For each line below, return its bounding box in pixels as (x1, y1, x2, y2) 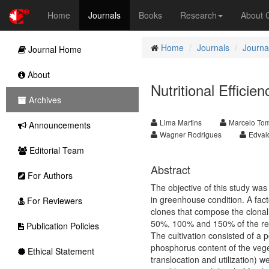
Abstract (150, 162, 190, 177)
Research (180, 9, 217, 21)
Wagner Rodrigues (159, 129, 222, 139)
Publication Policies (24, 220, 99, 232)
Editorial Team (27, 144, 84, 156)
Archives (26, 94, 61, 106)
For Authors (25, 169, 73, 181)
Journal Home (26, 43, 82, 55)
